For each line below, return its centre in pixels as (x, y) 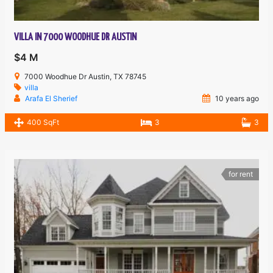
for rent (240, 174)
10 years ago (236, 99)
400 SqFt (43, 122)
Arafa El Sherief (51, 99)
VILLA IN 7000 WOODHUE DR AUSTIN (76, 38)
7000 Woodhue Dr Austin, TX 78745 (86, 77)
